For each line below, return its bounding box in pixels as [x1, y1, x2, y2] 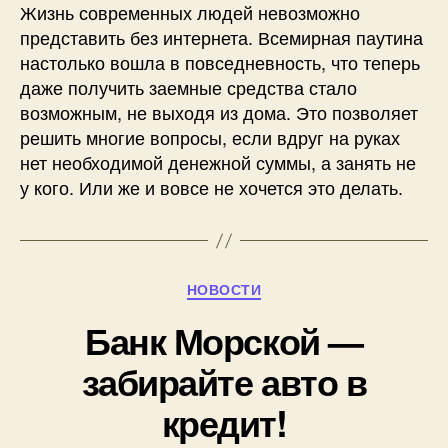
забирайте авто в [81, 354, 367, 407]
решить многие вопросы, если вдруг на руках [20, 124, 400, 151]
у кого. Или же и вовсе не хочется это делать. [20, 174, 403, 201]
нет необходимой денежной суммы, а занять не [20, 149, 416, 176]
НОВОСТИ [186, 279, 262, 300]
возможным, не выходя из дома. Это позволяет [20, 99, 418, 126]
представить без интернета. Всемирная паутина [20, 24, 423, 51]
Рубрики [223, 273, 291, 300]
